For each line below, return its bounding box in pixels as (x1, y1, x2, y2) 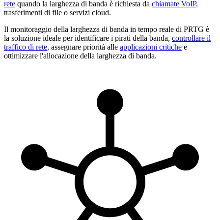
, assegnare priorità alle (47, 43, 120, 52)
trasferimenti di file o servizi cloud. (4, 8, 111, 17)
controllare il (172, 34, 211, 43)
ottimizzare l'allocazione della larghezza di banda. (4, 52, 157, 60)
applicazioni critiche (120, 43, 182, 52)
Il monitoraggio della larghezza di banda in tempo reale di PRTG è (4, 25, 209, 34)
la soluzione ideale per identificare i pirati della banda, (4, 34, 172, 43)
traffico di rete (4, 43, 47, 52)
